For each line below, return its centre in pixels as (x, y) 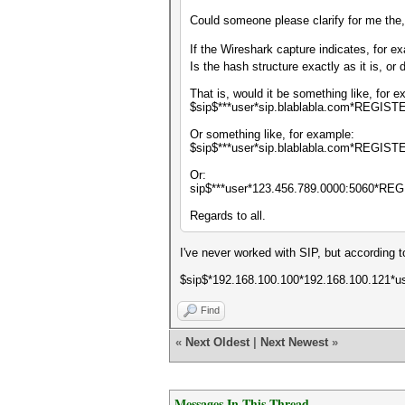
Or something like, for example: (272, 134)
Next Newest (294, 342)
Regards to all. (228, 216)
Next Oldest (217, 342)
